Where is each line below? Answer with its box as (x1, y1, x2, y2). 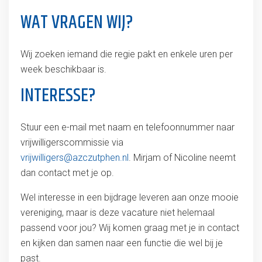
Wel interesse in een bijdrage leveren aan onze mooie (20, 192, 239, 203)
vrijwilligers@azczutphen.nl (20, 152, 129, 163)
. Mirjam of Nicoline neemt (128, 152, 236, 163)
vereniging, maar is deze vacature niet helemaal (20, 207, 215, 218)
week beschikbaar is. (20, 64, 109, 75)
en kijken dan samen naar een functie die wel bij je (20, 237, 223, 249)
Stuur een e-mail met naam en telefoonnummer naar (20, 122, 235, 133)
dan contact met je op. (20, 167, 116, 178)
